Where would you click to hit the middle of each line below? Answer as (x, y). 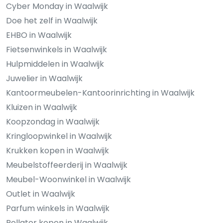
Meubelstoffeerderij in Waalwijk (67, 165)
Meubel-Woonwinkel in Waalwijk (68, 179)
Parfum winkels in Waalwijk (58, 208)
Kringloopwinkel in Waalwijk (59, 136)
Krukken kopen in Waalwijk (57, 150)
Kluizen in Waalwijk (42, 107)
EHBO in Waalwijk (39, 35)
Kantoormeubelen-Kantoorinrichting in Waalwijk (100, 93)
